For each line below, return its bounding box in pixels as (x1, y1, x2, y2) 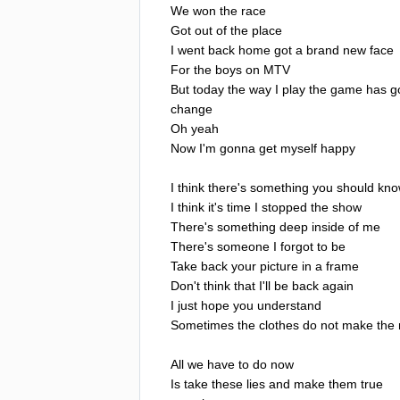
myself (280, 140, 317, 155)
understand (257, 297, 321, 312)
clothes (259, 317, 299, 332)
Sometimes (171, 317, 234, 332)
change (171, 101, 212, 116)
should (337, 179, 374, 195)
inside (312, 219, 345, 234)
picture (260, 258, 298, 273)
